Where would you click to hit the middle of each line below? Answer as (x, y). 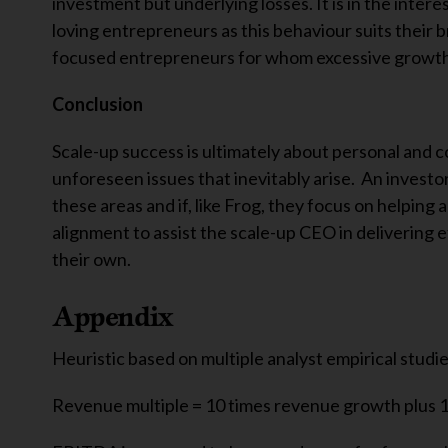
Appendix (112, 316)
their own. (91, 259)
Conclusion (97, 104)
